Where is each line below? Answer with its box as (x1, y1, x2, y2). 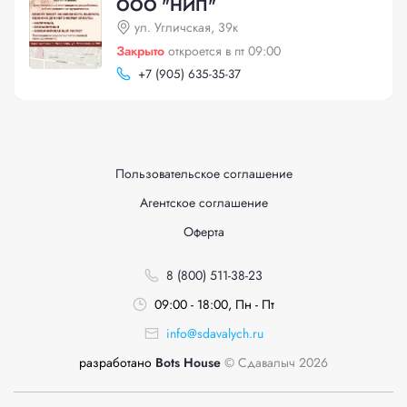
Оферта (183, 223, 224, 241)
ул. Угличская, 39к (134, 18, 238, 36)
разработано (79, 353, 152, 372)
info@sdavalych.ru (165, 324, 263, 342)
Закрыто (116, 42, 164, 60)
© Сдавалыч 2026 (221, 353, 328, 372)
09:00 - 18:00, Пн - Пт (154, 295, 274, 313)
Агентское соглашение (139, 194, 268, 212)
